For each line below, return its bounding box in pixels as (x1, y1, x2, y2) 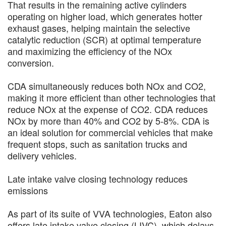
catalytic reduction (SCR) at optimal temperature (8, 33, 201, 46)
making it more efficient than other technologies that (8, 91, 215, 104)
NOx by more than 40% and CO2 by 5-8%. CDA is (8, 114, 209, 127)
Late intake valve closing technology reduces (8, 172, 188, 185)
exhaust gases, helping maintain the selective (8, 21, 190, 34)
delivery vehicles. (8, 149, 77, 162)
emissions (8, 184, 48, 197)
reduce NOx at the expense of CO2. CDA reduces (8, 102, 208, 116)
